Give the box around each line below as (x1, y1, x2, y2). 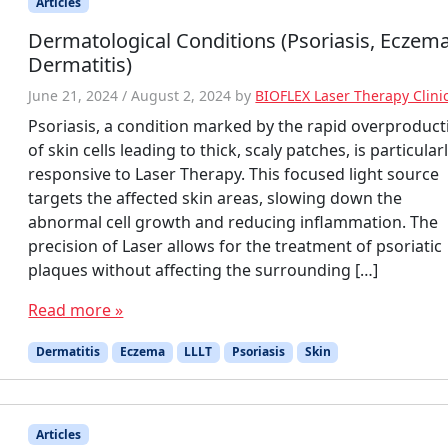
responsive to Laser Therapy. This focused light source (28, 163, 440, 186)
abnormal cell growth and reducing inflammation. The (28, 211, 439, 234)
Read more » (28, 299, 124, 322)
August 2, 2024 (131, 86, 232, 106)
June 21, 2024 (28, 86, 119, 106)
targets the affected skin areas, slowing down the (28, 187, 403, 210)
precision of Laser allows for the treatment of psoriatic (28, 235, 443, 258)
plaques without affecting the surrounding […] (28, 259, 379, 282)
